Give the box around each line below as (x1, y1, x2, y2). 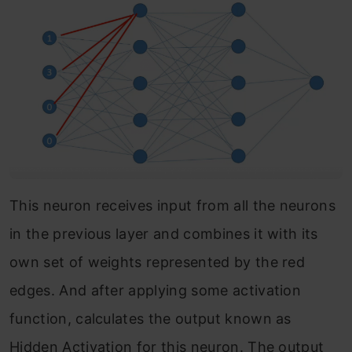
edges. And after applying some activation (9, 281, 302, 299)
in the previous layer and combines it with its (9, 225, 318, 242)
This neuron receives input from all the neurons (9, 196, 336, 214)
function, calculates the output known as (9, 310, 291, 327)
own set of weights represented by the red (9, 253, 306, 270)
